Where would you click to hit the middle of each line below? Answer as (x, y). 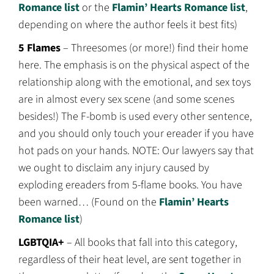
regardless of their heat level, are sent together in (130, 260)
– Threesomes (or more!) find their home (154, 48)
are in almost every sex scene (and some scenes (126, 100)
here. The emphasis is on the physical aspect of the (134, 65)
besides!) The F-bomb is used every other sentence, (135, 117)
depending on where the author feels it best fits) (128, 25)
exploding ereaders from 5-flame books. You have (130, 185)
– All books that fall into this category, (152, 243)
